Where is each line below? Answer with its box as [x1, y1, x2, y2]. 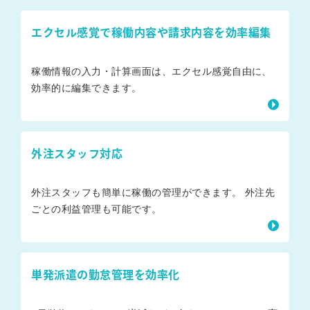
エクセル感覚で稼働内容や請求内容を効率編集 [31, 27, 271, 39]
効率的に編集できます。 [31, 80, 142, 95]
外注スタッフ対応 [31, 148, 123, 160]
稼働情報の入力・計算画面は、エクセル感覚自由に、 [31, 64, 272, 78]
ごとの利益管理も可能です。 [31, 201, 162, 216]
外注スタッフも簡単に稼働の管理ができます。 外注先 [31, 185, 275, 199]
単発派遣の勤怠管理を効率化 [31, 269, 180, 281]
